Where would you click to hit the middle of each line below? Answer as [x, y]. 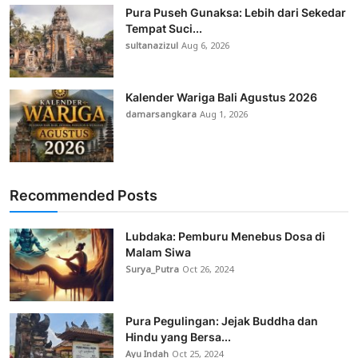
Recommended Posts [84, 196]
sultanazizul [152, 47]
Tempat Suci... [164, 29]
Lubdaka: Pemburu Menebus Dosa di [225, 237]
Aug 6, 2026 [205, 47]
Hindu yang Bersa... [178, 337]
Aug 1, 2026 [224, 115]
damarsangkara [161, 115]
